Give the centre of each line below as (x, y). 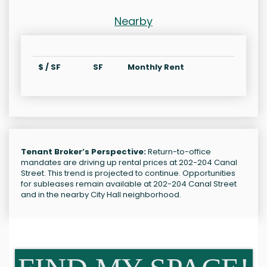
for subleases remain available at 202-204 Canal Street (129, 184)
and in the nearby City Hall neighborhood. (101, 195)
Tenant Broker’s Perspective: (83, 152)
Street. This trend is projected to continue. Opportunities (128, 173)
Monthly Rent (156, 67)
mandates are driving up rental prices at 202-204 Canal (129, 163)
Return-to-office (178, 152)
